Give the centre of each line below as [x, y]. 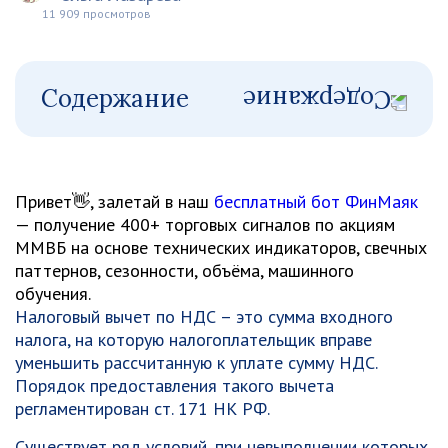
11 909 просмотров [96, 13]
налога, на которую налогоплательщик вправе [193, 339]
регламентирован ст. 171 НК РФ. [142, 408]
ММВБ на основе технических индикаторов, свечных [221, 247]
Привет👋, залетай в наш [114, 201]
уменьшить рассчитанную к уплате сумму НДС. [196, 362]
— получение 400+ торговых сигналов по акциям [205, 224]
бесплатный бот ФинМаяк [316, 201]
